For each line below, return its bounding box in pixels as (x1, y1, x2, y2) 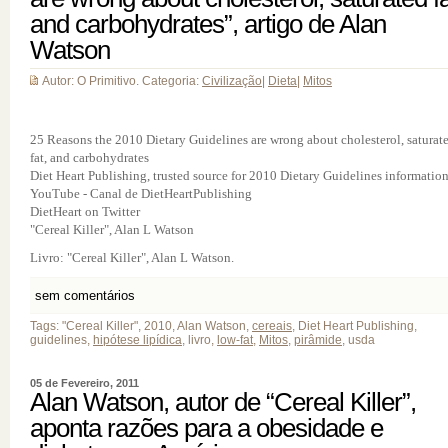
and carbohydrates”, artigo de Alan (30, 9, 386, 39)
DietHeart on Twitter (30, 204, 140, 219)
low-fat (217, 333, 253, 347)
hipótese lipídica (93, 333, 182, 347)
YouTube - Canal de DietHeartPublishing (30, 186, 252, 201)
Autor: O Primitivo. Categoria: (42, 74, 202, 88)
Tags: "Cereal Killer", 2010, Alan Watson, (30, 319, 252, 333)
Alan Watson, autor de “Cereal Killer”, (30, 387, 416, 417)
